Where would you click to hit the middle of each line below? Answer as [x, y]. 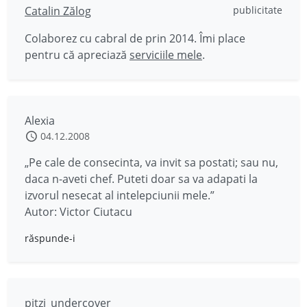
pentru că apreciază [77, 55]
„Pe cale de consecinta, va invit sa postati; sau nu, [151, 162]
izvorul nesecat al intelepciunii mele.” [120, 195]
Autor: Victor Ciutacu [78, 212]
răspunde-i [50, 238]
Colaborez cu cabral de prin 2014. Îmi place [135, 38]
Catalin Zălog [58, 11]
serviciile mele [166, 55]
